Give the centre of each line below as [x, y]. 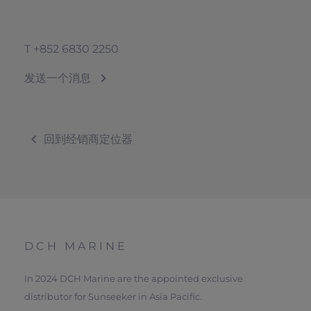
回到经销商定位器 [88, 139]
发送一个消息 [58, 78]
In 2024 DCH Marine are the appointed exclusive [134, 278]
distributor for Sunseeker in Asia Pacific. [113, 296]
